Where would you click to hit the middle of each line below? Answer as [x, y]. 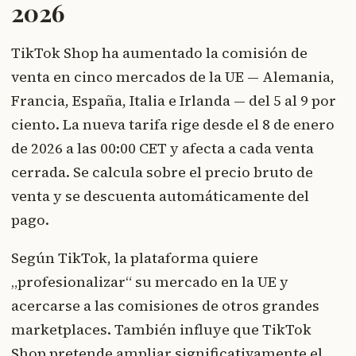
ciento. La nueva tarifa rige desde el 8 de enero [173, 125]
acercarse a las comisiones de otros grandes [165, 306]
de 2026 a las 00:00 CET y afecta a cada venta [163, 149]
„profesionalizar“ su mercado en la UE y [150, 282]
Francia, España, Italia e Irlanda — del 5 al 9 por [174, 101]
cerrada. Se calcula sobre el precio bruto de [162, 172]
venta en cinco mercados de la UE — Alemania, [173, 77]
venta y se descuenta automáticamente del [160, 196]
